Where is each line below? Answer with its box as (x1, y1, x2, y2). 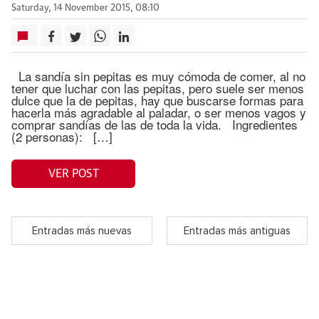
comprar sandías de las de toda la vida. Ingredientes (11, 115, 298, 133)
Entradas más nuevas (32, 225, 132, 236)
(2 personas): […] (11, 127, 113, 145)
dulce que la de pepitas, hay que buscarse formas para (11, 91, 303, 109)
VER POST (48, 167, 99, 179)
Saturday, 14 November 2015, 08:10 (11, 4, 159, 13)
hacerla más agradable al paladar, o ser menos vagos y (11, 103, 306, 121)
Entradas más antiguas (184, 225, 291, 236)
